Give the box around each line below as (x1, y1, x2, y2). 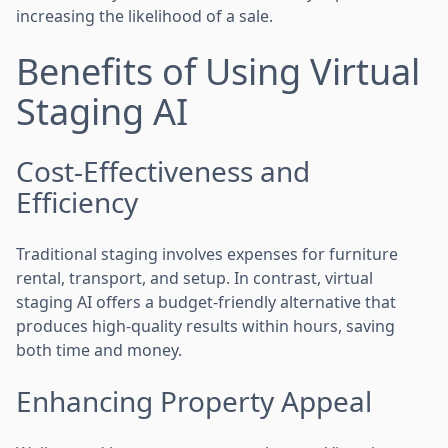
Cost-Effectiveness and (16, 151, 310, 190)
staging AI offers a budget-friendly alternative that (16, 290, 396, 313)
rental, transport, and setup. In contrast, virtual (16, 266, 373, 289)
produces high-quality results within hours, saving (16, 314, 395, 337)
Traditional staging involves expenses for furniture (16, 242, 398, 265)
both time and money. (16, 338, 182, 361)
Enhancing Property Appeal (16, 381, 372, 420)
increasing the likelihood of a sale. (16, 4, 273, 27)
